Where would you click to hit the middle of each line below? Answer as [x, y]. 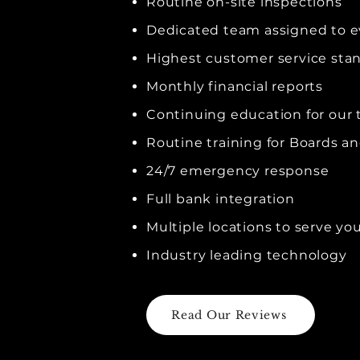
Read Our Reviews [229, 315]
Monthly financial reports [235, 86]
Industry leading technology [247, 255]
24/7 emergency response [238, 171]
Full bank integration [221, 199]
